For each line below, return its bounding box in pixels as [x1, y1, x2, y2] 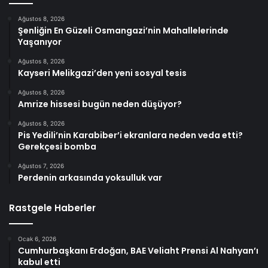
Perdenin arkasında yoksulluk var [18, 172, 162, 184]
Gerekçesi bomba [18, 141, 96, 153]
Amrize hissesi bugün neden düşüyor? [18, 98, 182, 111]
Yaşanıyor [18, 36, 62, 48]
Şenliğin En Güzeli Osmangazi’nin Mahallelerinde [18, 25, 229, 37]
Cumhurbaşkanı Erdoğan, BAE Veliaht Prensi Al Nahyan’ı [18, 245, 258, 257]
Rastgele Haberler [9, 202, 96, 215]
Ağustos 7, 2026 [18, 162, 64, 170]
